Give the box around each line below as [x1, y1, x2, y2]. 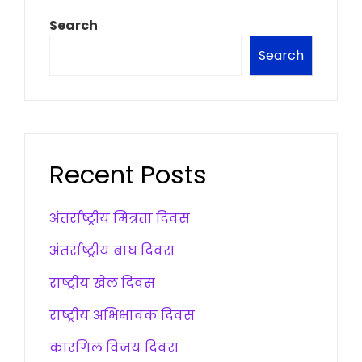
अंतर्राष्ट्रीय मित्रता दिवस [49, 209, 190, 229]
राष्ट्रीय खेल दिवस [49, 274, 155, 293]
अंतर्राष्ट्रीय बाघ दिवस [49, 242, 175, 261]
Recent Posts [49, 157, 207, 193]
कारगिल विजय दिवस [49, 339, 179, 358]
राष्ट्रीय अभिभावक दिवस [49, 306, 195, 326]
